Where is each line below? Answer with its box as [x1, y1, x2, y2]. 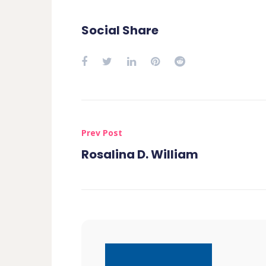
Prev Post [81, 127, 122, 138]
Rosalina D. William [81, 146, 198, 163]
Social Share [81, 22, 159, 39]
